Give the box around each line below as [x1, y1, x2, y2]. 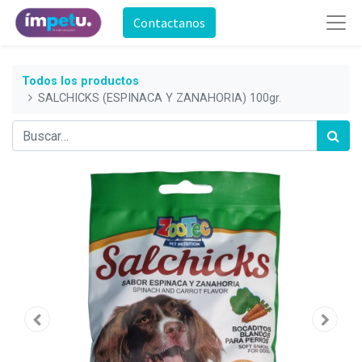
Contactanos [133, 15, 205, 31]
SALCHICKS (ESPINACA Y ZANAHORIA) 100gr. [38, 90, 282, 105]
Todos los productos [22, 74, 139, 88]
